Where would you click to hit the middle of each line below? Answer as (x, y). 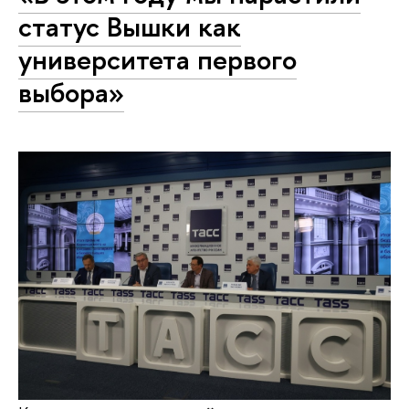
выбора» (71, 92)
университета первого (157, 59)
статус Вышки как (130, 26)
